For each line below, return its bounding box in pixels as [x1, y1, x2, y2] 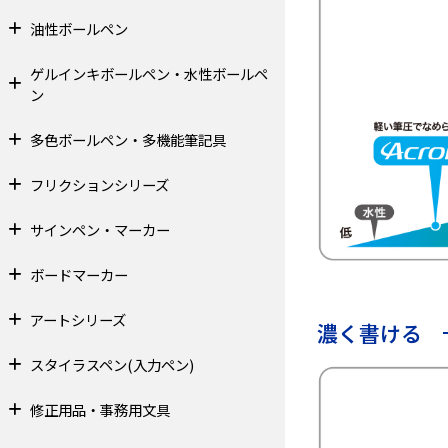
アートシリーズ [29, 309, 126, 331]
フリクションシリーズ [29, 174, 169, 196]
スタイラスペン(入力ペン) [29, 354, 194, 376]
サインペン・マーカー [29, 219, 170, 241]
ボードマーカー [29, 264, 128, 286]
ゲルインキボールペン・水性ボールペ [29, 63, 268, 85]
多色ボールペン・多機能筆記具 [29, 129, 226, 151]
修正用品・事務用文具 [29, 399, 170, 421]
